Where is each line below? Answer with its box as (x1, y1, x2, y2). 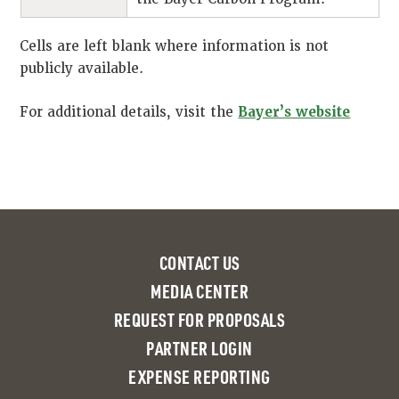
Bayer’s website (238, 103, 351, 121)
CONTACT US (159, 251, 240, 274)
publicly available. (20, 60, 144, 77)
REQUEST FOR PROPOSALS (113, 308, 286, 331)
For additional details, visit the (20, 103, 239, 121)
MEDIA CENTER (151, 280, 248, 303)
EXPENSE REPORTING (128, 365, 271, 388)
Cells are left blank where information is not (20, 37, 330, 55)
